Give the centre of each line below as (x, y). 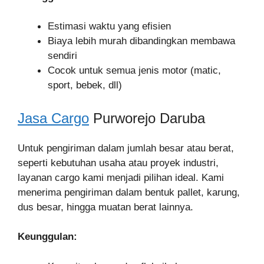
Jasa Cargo (53, 118)
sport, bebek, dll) (85, 85)
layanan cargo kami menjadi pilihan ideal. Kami (121, 177)
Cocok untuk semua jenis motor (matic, (134, 70)
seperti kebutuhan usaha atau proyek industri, (118, 163)
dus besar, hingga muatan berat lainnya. (105, 207)
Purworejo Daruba (147, 118)
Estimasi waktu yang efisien (109, 26)
